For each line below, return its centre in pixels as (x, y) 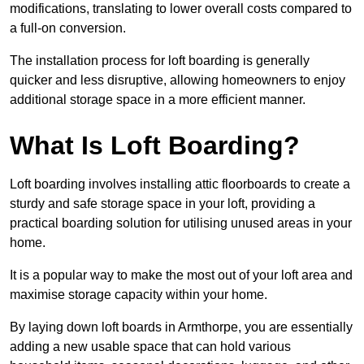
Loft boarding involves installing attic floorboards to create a (180, 184)
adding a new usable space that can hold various (150, 347)
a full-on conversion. (68, 28)
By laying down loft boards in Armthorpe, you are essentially (181, 327)
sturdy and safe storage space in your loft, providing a (162, 204)
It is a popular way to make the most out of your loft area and (181, 275)
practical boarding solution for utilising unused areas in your (181, 223)
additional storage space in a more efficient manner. (158, 100)
